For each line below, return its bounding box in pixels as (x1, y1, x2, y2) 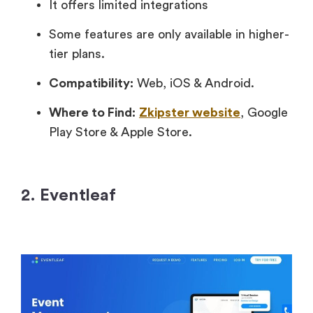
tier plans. (49, 47, 105, 60)
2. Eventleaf (21, 187, 116, 204)
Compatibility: (49, 76, 133, 89)
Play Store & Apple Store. (49, 125, 192, 138)
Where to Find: (49, 105, 136, 119)
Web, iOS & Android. (133, 76, 254, 89)
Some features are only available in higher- (49, 27, 289, 41)
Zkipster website (139, 105, 240, 119)
